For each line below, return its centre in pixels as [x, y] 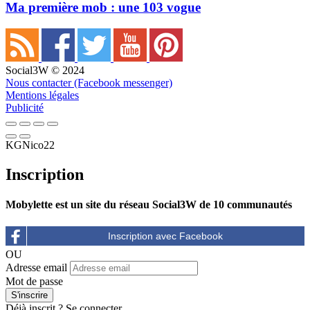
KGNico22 [30, 145]
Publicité [25, 108]
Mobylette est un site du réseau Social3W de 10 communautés [149, 205]
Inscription [45, 174]
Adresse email [36, 267]
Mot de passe [34, 281]
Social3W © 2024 [45, 71]
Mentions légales [42, 95]
